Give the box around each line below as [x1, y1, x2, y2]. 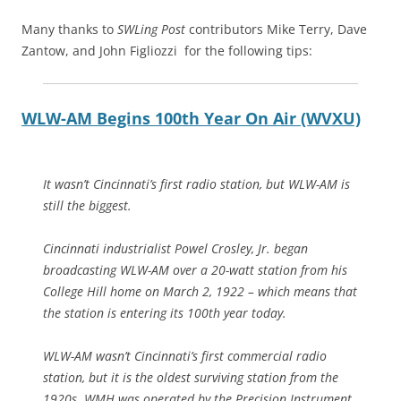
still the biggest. [43, 196, 132, 214]
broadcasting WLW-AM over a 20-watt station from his [43, 260, 347, 278]
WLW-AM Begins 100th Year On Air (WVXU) [21, 107, 361, 129]
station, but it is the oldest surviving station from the [43, 368, 338, 386]
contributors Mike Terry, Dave [185, 20, 367, 38]
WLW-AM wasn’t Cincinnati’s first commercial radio [43, 346, 327, 364]
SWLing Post [117, 20, 185, 38]
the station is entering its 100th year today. [43, 303, 286, 321]
